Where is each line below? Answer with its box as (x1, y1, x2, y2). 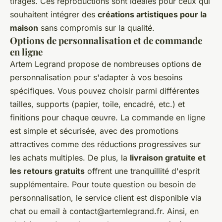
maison (10, 23, 38, 33)
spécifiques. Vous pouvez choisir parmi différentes (10, 86, 199, 96)
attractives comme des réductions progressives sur (10, 139, 201, 150)
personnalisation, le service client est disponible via (10, 193, 202, 203)
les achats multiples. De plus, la (10, 153, 130, 163)
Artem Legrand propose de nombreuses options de (10, 59, 201, 69)
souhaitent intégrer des (10, 9, 98, 20)
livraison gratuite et (130, 153, 206, 163)
